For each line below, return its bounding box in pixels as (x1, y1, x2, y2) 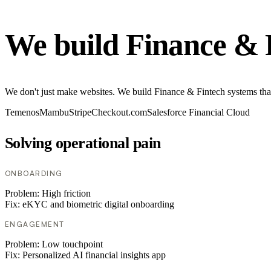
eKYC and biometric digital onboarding (22, 199, 174, 210)
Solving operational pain (5, 134, 161, 152)
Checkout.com (91, 107, 147, 118)
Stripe (69, 107, 91, 118)
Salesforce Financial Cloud (147, 107, 250, 118)
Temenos (5, 107, 39, 118)
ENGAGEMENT (5, 220, 65, 229)
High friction (42, 188, 91, 199)
